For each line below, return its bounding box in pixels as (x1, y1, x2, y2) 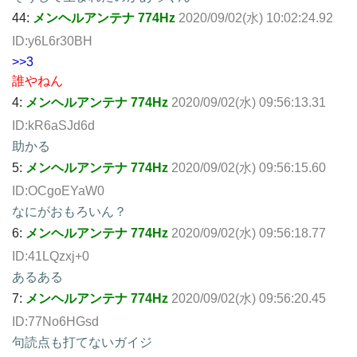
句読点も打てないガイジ (12, 335, 152, 349)
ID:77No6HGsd (12, 314, 99, 328)
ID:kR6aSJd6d (12, 118, 95, 132)
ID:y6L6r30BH (12, 33, 92, 48)
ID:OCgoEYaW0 (12, 183, 104, 198)
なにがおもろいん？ (12, 204, 127, 218)
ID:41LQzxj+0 (12, 249, 89, 263)
